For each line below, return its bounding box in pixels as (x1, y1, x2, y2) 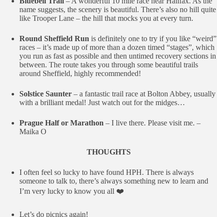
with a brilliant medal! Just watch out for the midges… (19, 98, 185, 107)
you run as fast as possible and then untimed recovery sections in (19, 52, 216, 60)
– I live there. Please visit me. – (106, 119, 201, 127)
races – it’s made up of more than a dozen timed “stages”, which (19, 43, 215, 51)
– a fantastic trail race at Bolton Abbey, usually (72, 90, 216, 98)
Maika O (19, 127, 46, 136)
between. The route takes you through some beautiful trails (19, 61, 198, 69)
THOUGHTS (86, 148, 131, 156)
